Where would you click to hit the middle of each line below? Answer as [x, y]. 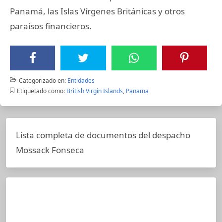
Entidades [81, 80]
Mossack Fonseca [50, 150]
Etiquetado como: [41, 91]
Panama [137, 91]
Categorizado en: [42, 80]
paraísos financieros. [51, 26]
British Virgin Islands [94, 91]
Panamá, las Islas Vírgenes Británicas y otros [97, 11]
